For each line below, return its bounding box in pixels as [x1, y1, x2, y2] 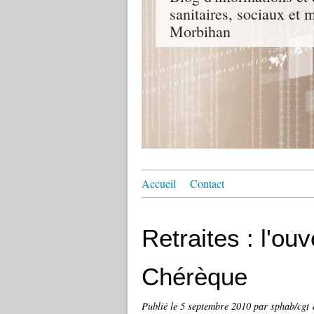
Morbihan [170, 21, 231, 41]
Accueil [142, 176, 176, 191]
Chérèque [142, 263, 247, 290]
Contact [190, 176, 224, 191]
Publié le [142, 299, 180, 313]
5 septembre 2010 [180, 299, 254, 313]
